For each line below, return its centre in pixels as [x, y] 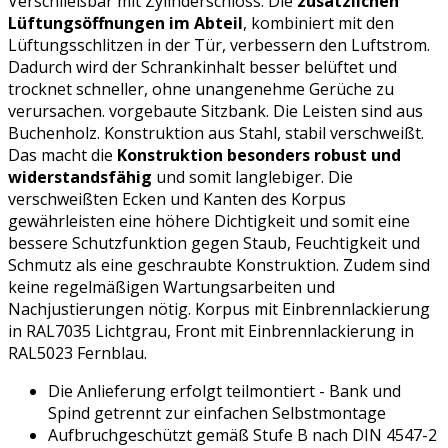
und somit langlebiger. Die [252, 176]
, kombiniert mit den [318, 22]
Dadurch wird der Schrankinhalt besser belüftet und [202, 66]
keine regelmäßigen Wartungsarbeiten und [171, 286]
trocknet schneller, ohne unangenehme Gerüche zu [201, 88]
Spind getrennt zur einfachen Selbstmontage [217, 412]
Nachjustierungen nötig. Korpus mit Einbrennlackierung [219, 308]
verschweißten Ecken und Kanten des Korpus [177, 198]
